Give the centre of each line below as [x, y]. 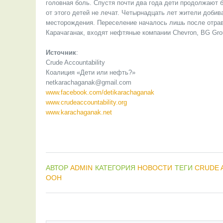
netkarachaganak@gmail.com [89, 82]
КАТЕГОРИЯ [116, 168]
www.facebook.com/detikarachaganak [100, 92]
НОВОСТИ [155, 168]
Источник [61, 53]
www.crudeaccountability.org [86, 102]
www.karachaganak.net [79, 112]
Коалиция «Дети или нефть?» [91, 72]
